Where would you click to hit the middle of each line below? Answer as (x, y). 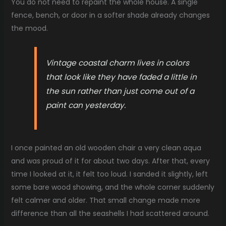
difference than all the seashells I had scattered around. (110, 213)
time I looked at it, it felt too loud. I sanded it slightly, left (109, 174)
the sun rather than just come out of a (120, 91)
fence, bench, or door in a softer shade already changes (110, 15)
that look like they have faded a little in (122, 77)
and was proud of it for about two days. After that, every (110, 161)
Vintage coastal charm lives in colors (118, 63)
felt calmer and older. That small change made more (105, 200)
